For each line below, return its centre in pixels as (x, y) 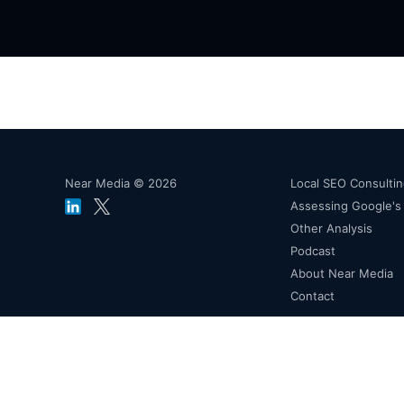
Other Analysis (331, 228)
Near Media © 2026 (121, 183)
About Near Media (342, 273)
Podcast (313, 250)
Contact (312, 295)
